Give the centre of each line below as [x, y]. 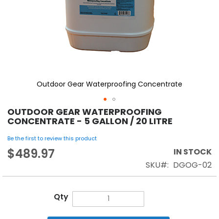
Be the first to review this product [52, 138]
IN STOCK [193, 152]
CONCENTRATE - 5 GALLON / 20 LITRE [90, 121]
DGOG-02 [192, 165]
